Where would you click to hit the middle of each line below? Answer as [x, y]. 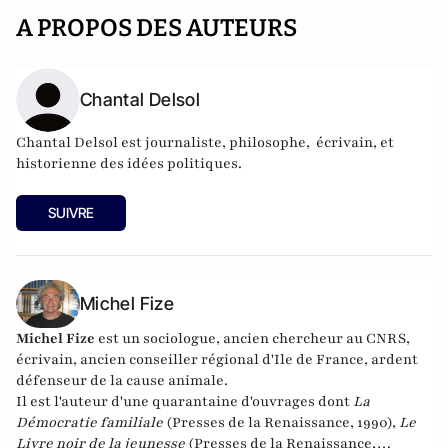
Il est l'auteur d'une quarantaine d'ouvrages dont [184, 401]
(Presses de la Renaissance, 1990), [281, 422]
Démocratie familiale [89, 422]
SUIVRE [71, 212]
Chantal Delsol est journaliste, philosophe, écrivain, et [205, 142]
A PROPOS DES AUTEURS [156, 28]
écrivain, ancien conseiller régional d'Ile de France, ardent [217, 359]
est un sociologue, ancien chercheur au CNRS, [254, 338]
